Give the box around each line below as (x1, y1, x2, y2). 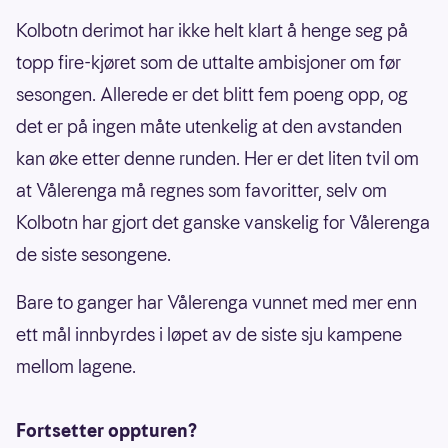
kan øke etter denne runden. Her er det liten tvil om (16, 146, 419, 172)
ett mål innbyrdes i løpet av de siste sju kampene (16, 322, 402, 348)
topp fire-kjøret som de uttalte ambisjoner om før (16, 50, 401, 76)
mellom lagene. (16, 354, 136, 380)
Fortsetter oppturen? (16, 418, 197, 444)
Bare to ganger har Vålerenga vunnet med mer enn (16, 290, 417, 316)
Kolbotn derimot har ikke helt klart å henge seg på (16, 18, 408, 44)
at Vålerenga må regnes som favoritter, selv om (16, 178, 387, 204)
